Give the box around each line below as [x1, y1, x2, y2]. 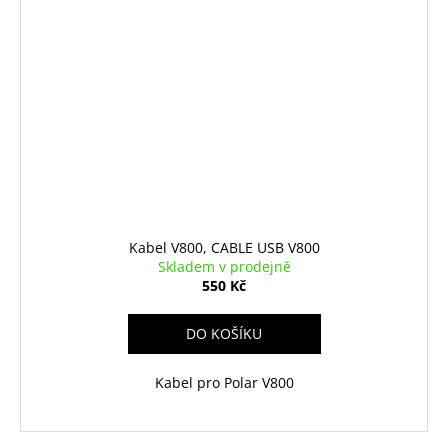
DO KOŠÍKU [186, 323, 262, 343]
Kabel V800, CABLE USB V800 [128, 237, 320, 257]
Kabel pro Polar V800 [154, 372, 294, 392]
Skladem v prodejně [157, 256, 291, 276]
